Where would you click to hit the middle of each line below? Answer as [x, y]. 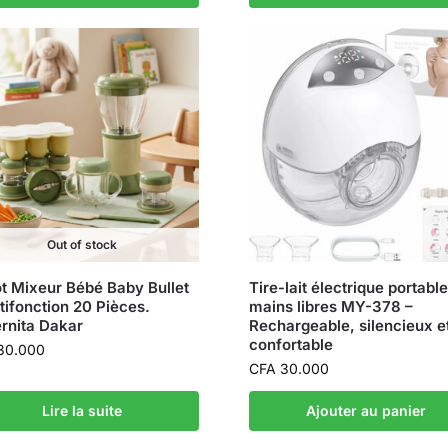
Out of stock [81, 245]
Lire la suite [81, 411]
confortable [291, 345]
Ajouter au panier [366, 411]
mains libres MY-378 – [331, 307]
